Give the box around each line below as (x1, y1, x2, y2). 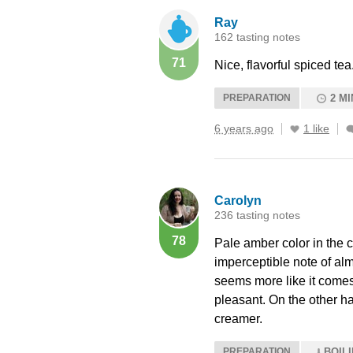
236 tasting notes (214, 209, 300, 221)
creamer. (214, 312, 262, 325)
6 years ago (214, 122, 273, 135)
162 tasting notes (214, 31, 300, 43)
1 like (303, 122, 329, 135)
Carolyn (214, 194, 262, 207)
